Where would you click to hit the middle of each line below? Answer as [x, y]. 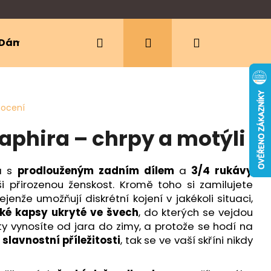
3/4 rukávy [222, 170]
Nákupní [225, 42]
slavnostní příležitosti [61, 240]
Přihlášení [181, 42]
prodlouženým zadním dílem [96, 170]
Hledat [123, 42]
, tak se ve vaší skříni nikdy [187, 240]
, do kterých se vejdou [196, 212]
